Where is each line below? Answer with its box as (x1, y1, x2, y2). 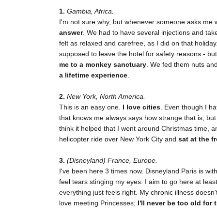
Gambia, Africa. (67, 7, 114, 15)
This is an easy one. (59, 103, 123, 111)
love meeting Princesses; (59, 199, 138, 207)
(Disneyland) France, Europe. (67, 156, 157, 165)
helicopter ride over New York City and (59, 135, 178, 143)
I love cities (123, 103, 160, 111)
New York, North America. (67, 93, 145, 101)
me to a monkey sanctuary (59, 61, 146, 69)
